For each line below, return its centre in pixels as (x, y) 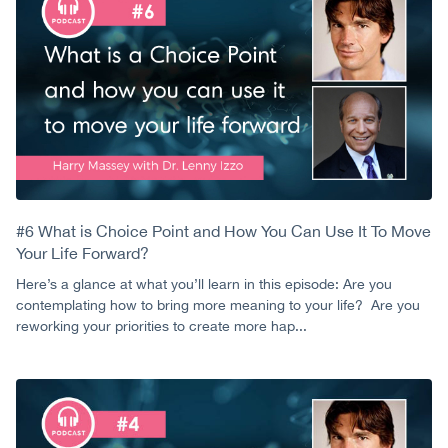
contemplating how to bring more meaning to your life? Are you (218, 305)
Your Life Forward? (82, 253)
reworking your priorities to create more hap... (161, 326)
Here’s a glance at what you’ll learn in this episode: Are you (204, 284)
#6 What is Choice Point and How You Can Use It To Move (223, 231)
